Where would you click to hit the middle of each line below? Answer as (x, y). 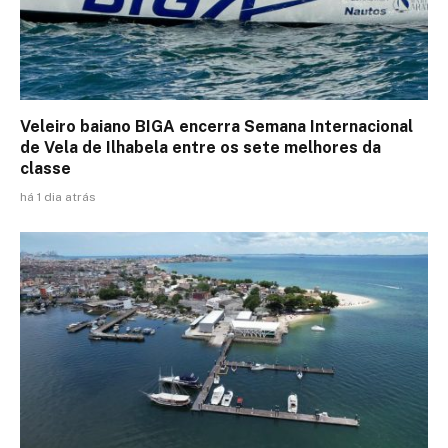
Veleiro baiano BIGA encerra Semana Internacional (216, 127)
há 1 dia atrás (58, 197)
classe (45, 169)
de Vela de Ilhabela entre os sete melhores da (200, 148)
